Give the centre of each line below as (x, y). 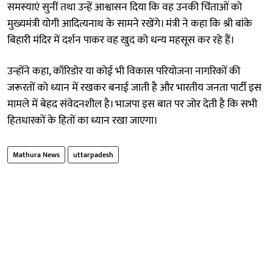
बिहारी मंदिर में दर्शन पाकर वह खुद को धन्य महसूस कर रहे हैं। (121, 40)
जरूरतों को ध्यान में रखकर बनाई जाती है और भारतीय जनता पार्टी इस (134, 87)
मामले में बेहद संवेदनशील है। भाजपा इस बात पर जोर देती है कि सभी (132, 104)
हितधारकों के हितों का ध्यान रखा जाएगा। (83, 120)
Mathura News (36, 154)
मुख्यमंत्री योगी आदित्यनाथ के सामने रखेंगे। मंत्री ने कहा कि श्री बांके (130, 23)
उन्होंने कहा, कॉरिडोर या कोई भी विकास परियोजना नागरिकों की (124, 71)
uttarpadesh (93, 154)
